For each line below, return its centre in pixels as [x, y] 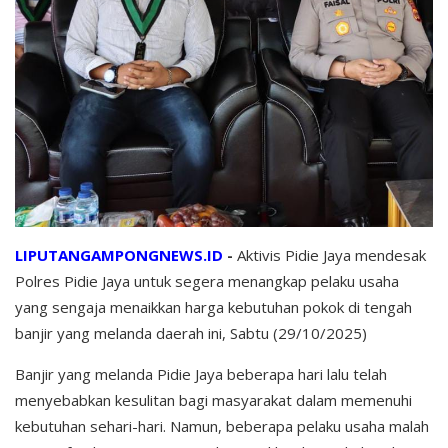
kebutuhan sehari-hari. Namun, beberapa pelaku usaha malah [222, 425]
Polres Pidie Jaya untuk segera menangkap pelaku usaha [207, 280]
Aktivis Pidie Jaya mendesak [331, 254]
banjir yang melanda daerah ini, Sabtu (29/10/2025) [191, 332]
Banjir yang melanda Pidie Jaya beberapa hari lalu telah [201, 373]
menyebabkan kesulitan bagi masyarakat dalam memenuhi [213, 399]
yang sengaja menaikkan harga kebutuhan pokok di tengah [213, 306]
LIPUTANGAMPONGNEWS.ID [119, 254]
